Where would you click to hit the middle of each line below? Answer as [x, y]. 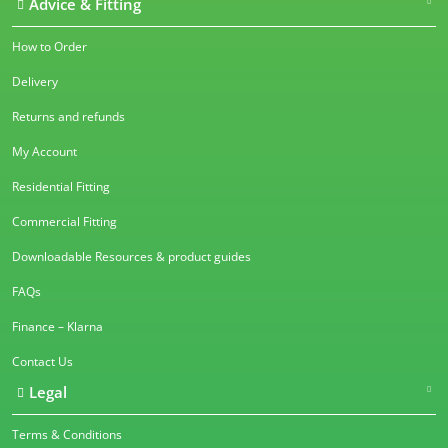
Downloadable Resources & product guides [131, 256]
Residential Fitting [61, 186]
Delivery [35, 81]
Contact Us [42, 361]
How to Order [49, 46]
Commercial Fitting [64, 221]
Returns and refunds [68, 116]
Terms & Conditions [67, 434]
